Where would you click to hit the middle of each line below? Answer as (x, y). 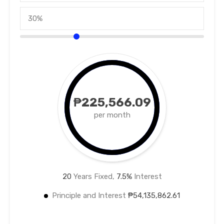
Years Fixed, (94, 177)
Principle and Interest (90, 196)
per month (112, 115)
